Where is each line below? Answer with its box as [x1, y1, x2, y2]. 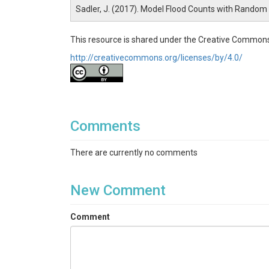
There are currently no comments [70, 148, 198, 157]
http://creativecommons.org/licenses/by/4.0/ [70, 53, 243, 62]
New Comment [70, 182, 166, 199]
